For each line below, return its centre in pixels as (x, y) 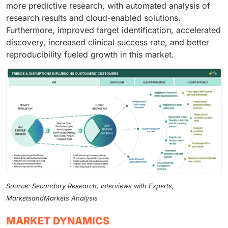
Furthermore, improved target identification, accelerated (113, 30)
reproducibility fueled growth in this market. (90, 55)
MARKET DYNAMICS (58, 221)
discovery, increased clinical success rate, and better (108, 42)
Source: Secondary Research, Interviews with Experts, (90, 186)
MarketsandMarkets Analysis (52, 198)
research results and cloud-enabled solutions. (93, 18)
